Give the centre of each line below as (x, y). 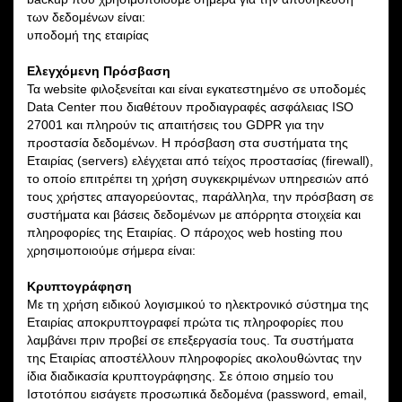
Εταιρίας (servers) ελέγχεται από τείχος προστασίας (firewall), (200, 160)
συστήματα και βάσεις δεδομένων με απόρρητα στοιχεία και (194, 214)
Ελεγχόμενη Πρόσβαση (99, 70)
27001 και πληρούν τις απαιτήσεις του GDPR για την (175, 124)
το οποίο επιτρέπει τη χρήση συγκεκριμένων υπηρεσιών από (198, 178)
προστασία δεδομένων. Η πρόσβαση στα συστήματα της (188, 142)
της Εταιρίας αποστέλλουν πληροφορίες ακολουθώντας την (194, 358)
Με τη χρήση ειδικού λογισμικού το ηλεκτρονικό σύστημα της (198, 304)
